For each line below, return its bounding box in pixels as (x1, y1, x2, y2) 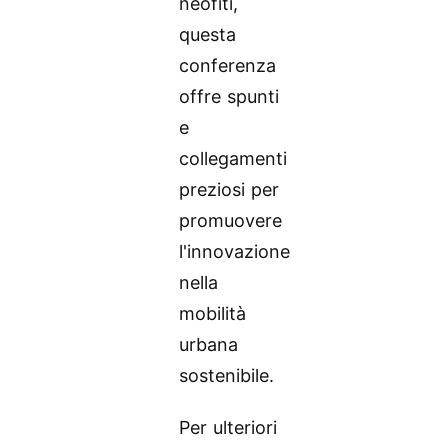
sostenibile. (179, 364, 275, 386)
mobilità (179, 302, 247, 324)
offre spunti (179, 85, 280, 107)
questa (179, 23, 237, 45)
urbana (179, 333, 239, 355)
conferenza (179, 54, 277, 76)
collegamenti (179, 147, 288, 169)
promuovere (179, 209, 283, 231)
